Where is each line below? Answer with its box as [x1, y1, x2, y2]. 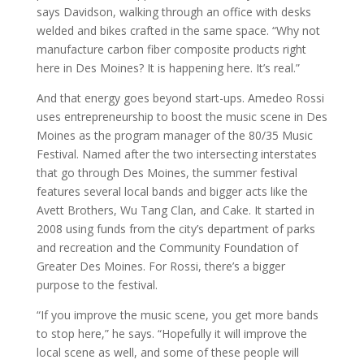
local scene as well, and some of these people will [36, 344, 299, 360]
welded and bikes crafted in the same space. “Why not [36, 23, 320, 38]
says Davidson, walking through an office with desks [36, 4, 311, 19]
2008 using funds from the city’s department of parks [36, 221, 315, 236]
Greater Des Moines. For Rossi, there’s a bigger [36, 258, 285, 274]
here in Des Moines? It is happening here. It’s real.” [36, 60, 300, 76]
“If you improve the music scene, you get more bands [36, 307, 318, 323]
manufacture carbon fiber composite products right [36, 41, 306, 57]
